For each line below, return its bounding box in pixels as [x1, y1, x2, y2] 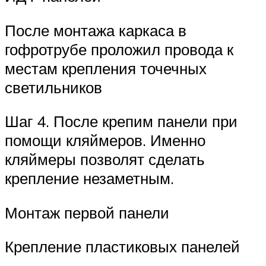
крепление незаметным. [5, 169, 174, 188]
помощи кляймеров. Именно [5, 131, 205, 150]
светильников [5, 77, 102, 97]
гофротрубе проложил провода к [5, 39, 233, 59]
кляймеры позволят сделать [5, 150, 205, 169]
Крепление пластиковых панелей [5, 237, 240, 256]
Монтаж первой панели [5, 202, 169, 222]
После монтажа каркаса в [5, 20, 186, 40]
